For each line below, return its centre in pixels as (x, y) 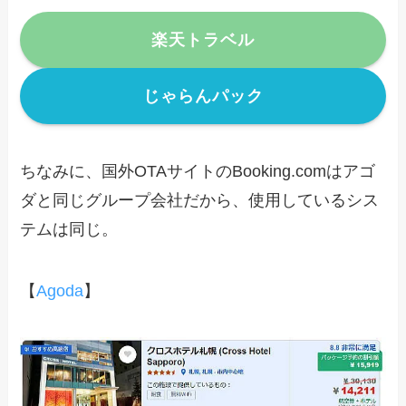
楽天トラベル (203, 40)
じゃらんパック (203, 96)
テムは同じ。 (69, 229)
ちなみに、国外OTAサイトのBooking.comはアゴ (198, 171)
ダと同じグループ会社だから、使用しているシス (200, 200)
